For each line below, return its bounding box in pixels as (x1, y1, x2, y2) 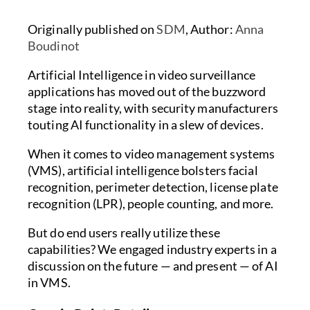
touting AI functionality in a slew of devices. (28, 116, 264, 132)
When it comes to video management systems (28, 145, 275, 161)
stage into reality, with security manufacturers (28, 100, 278, 116)
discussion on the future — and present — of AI (28, 257, 278, 273)
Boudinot (28, 37, 80, 53)
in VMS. (28, 274, 71, 290)
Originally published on (28, 21, 157, 37)
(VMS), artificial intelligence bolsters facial (28, 162, 258, 178)
